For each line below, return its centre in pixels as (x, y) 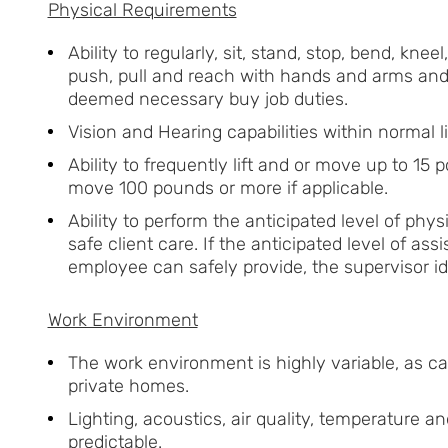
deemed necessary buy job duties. (207, 98)
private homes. (128, 385)
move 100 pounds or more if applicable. (227, 187)
